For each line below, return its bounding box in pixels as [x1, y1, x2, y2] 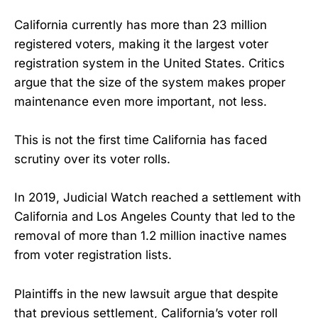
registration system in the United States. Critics [14, 56, 285, 71]
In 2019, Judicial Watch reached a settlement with [14, 190, 301, 205]
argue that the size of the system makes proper [14, 75, 285, 90]
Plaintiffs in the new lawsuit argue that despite [14, 286, 278, 301]
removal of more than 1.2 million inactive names [14, 229, 287, 243]
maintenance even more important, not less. [14, 94, 267, 109]
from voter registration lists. [14, 248, 172, 263]
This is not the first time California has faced [14, 133, 267, 148]
